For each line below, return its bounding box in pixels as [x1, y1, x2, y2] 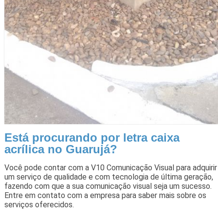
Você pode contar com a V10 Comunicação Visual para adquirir [4, 163, 217, 172]
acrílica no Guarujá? [4, 142, 117, 156]
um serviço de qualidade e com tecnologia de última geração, [4, 172, 213, 182]
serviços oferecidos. [4, 200, 74, 209]
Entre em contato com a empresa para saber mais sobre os [4, 190, 206, 200]
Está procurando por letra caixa [4, 130, 180, 144]
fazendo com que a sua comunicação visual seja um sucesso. [4, 181, 212, 191]
